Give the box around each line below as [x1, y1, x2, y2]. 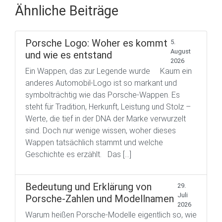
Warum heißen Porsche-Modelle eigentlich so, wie [25, 210, 197, 220]
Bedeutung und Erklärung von [25, 181, 152, 193]
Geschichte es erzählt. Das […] [25, 150, 131, 159]
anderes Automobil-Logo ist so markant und [25, 78, 177, 88]
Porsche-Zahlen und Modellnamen [25, 193, 174, 205]
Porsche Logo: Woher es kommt [25, 37, 167, 49]
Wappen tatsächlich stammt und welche [25, 138, 163, 147]
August [170, 48, 191, 55]
